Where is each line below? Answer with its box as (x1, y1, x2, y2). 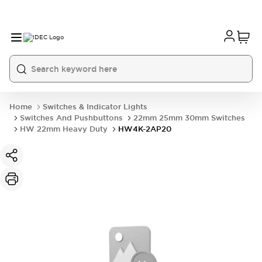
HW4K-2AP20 (118, 124, 171, 134)
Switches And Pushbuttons (20, 113, 123, 123)
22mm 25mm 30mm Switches (133, 113, 245, 123)
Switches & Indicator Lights (43, 102, 147, 112)
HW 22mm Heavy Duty (20, 124, 108, 134)
